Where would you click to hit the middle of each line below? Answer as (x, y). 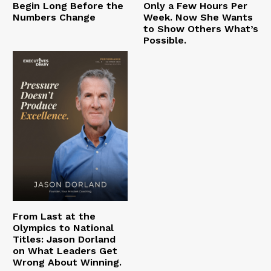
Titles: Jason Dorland (64, 239)
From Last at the (54, 216)
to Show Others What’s (201, 29)
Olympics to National (63, 227)
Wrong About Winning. (67, 262)
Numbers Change (54, 18)
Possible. (165, 41)
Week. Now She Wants (198, 18)
